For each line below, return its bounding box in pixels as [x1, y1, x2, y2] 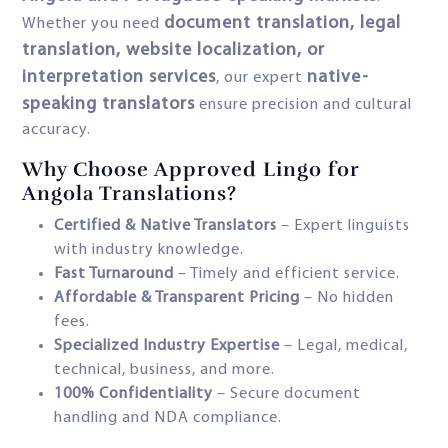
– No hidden [300, 290, 394, 307]
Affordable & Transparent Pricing [54, 290, 300, 307]
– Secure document [213, 386, 361, 403]
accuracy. [22, 122, 91, 139]
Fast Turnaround [54, 266, 174, 283]
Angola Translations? [22, 181, 237, 207]
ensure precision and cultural [195, 97, 412, 114]
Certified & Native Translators [54, 218, 277, 235]
